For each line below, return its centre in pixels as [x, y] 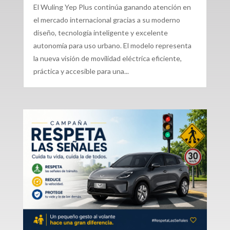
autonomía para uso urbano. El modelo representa [112, 46]
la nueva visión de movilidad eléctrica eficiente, [107, 59]
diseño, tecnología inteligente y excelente [100, 33]
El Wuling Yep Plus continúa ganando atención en [112, 7]
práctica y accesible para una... [81, 71]
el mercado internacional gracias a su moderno [107, 20]
